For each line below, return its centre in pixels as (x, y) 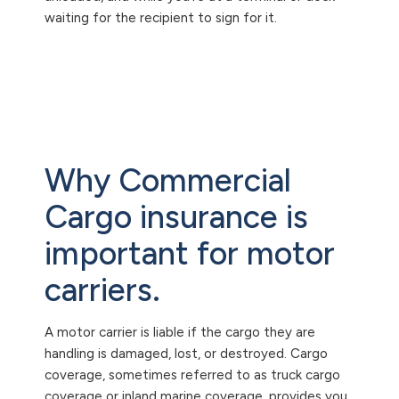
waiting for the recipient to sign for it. (161, 17)
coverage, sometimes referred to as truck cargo (192, 375)
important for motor (190, 253)
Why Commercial (168, 180)
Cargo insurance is (176, 216)
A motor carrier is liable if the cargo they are (180, 332)
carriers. (102, 289)
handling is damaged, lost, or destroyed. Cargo (186, 353)
